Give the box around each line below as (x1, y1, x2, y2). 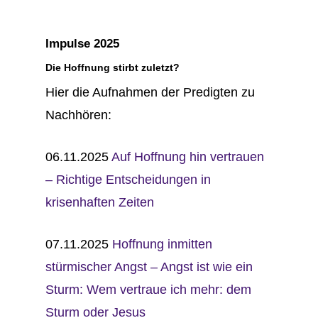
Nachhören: (45, 108, 112, 122)
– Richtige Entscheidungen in (45, 172, 212, 187)
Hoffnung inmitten (112, 237, 213, 251)
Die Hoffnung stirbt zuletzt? (45, 62, 180, 73)
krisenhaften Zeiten (45, 195, 155, 209)
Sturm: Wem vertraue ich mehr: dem (45, 283, 252, 297)
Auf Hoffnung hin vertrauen (111, 150, 265, 164)
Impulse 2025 (45, 37, 120, 50)
